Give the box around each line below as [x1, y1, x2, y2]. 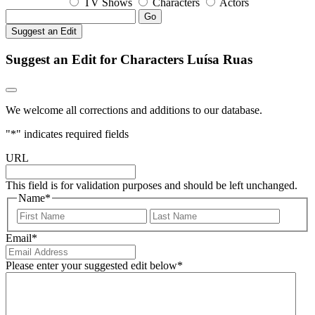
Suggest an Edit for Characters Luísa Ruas [6, 51, 252, 67]
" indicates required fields [16, 128, 129, 141]
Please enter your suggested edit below [6, 259, 177, 271]
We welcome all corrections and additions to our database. [6, 104, 262, 117]
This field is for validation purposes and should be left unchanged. [6, 179, 297, 192]
